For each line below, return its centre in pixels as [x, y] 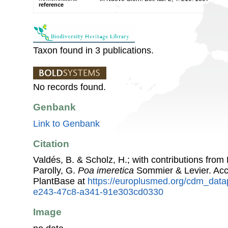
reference [51, 4]
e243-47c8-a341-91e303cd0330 [98, 192]
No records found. [69, 87]
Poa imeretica [106, 171]
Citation [51, 144]
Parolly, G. [55, 171]
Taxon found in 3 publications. [93, 50]
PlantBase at [60, 181]
